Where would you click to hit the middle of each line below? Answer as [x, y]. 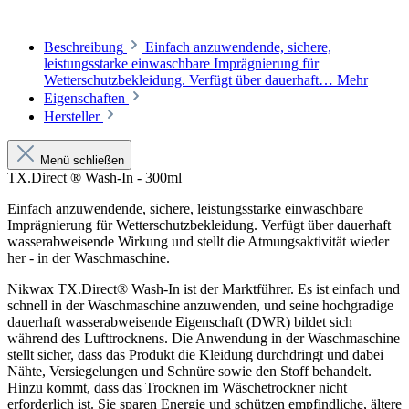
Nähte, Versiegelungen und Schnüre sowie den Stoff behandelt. [189, 371]
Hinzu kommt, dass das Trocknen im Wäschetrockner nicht [177, 387]
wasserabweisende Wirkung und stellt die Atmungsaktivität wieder [198, 241]
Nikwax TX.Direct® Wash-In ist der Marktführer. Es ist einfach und [204, 288]
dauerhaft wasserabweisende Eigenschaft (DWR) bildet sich [180, 321]
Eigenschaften [86, 98]
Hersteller [73, 116]
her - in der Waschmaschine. [89, 257]
